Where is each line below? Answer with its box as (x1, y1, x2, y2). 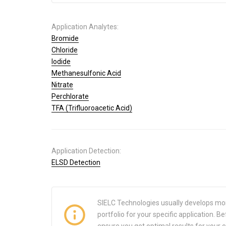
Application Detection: (51, 147, 121, 155)
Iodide (51, 58, 71, 66)
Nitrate (51, 81, 73, 89)
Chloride (51, 46, 78, 54)
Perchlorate (51, 92, 89, 101)
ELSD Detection (51, 158, 100, 167)
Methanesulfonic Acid (51, 69, 121, 78)
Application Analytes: (51, 23, 119, 31)
